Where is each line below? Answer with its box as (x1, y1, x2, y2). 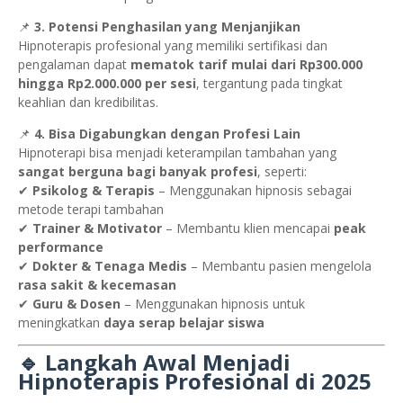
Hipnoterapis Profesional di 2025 (18, 366, 372, 397)
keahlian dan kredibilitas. (18, 94, 158, 112)
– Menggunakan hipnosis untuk (121, 295, 305, 313)
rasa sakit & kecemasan (18, 276, 176, 294)
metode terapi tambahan (18, 201, 164, 219)
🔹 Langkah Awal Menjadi (18, 347, 291, 378)
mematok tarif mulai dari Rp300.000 (130, 56, 363, 74)
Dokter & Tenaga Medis (32, 257, 187, 275)
